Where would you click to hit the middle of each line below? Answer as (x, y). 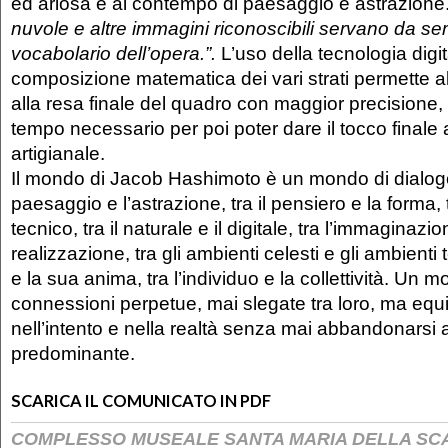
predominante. (73, 353)
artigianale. (58, 153)
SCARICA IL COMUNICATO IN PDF (141, 401)
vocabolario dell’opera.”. (116, 53)
